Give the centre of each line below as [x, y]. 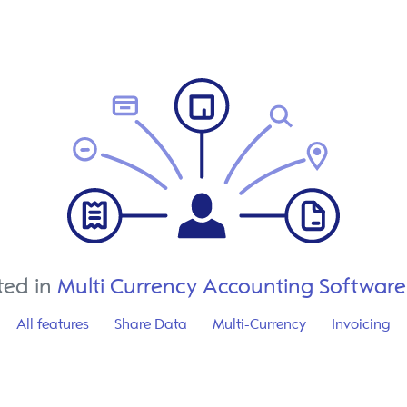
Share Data [151, 324]
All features [53, 324]
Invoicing [361, 324]
